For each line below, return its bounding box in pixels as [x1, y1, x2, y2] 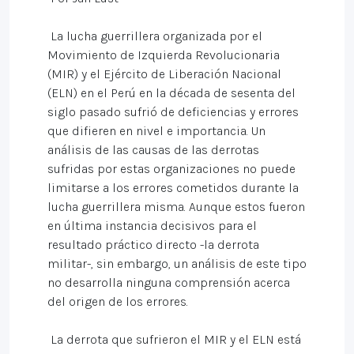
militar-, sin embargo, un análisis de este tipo [47, 256, 307, 271]
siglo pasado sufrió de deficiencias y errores [47, 104, 299, 119]
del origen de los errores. [47, 294, 191, 309]
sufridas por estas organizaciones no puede [47, 161, 296, 176]
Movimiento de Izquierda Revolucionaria [47, 47, 280, 62]
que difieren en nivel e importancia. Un [47, 123, 265, 138]
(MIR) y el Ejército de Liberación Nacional [47, 66, 281, 81]
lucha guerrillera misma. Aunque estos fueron [47, 199, 305, 214]
